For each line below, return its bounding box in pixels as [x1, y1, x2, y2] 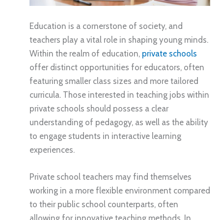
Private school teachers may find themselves [29, 172, 192, 182]
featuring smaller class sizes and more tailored [29, 76, 198, 86]
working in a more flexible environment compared [29, 186, 210, 196]
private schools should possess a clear [29, 103, 168, 113]
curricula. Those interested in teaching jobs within [29, 89, 209, 100]
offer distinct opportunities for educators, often [29, 62, 204, 72]
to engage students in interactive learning [29, 131, 181, 141]
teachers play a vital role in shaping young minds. [29, 34, 208, 45]
